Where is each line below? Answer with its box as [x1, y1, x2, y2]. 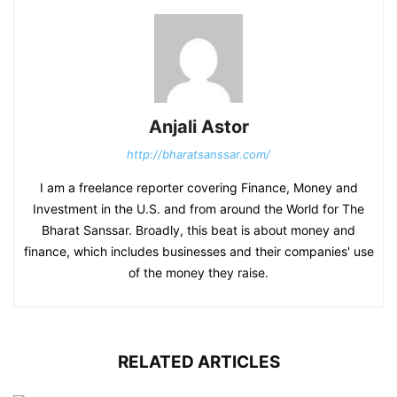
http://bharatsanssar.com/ [127, 147, 270, 162]
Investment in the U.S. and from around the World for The [33, 201, 364, 217]
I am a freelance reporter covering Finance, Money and [39, 180, 358, 196]
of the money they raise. [128, 265, 269, 281]
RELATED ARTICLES [117, 352, 280, 373]
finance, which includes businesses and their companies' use [23, 244, 374, 260]
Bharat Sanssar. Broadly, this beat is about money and [42, 222, 355, 238]
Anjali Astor [148, 116, 249, 138]
